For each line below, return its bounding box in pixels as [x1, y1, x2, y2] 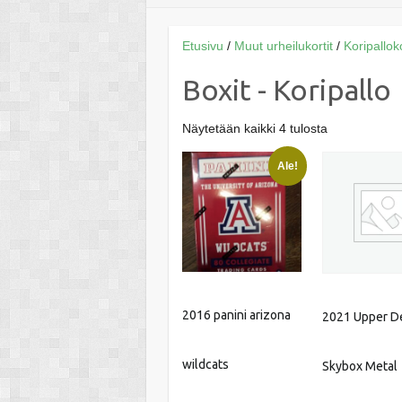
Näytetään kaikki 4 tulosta [181, 121, 328, 136]
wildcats [181, 356, 229, 371]
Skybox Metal [322, 358, 398, 373]
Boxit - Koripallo [181, 74, 391, 107]
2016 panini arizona [181, 307, 291, 322]
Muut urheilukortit [233, 39, 333, 54]
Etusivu [181, 39, 223, 54]
